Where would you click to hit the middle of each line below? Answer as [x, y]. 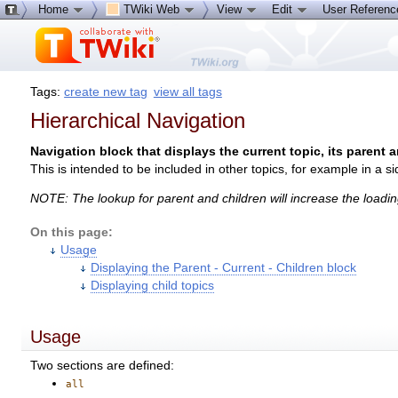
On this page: [72, 233]
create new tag [106, 92]
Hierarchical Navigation [138, 121]
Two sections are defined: [103, 365]
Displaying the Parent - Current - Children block [224, 268]
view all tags [187, 92]
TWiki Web [151, 9]
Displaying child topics [153, 286]
